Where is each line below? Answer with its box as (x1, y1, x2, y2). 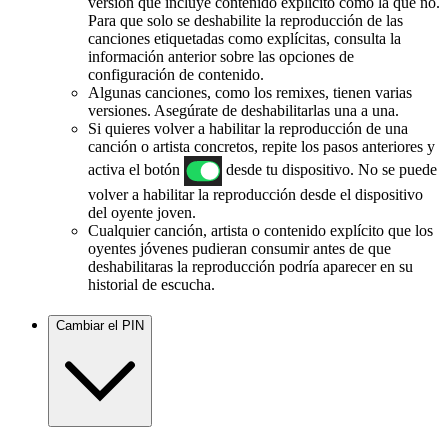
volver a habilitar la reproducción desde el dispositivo (88, 186, 423, 204)
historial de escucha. (88, 276, 215, 294)
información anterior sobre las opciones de (88, 48, 354, 66)
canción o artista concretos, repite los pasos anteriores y (88, 138, 435, 156)
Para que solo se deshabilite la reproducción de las (88, 12, 403, 30)
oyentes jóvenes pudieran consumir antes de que (88, 240, 391, 258)
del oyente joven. (88, 204, 196, 222)
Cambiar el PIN (56, 318, 144, 334)
